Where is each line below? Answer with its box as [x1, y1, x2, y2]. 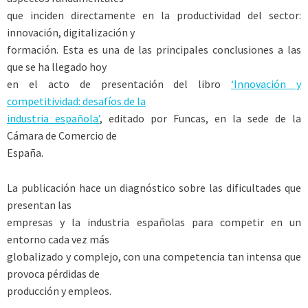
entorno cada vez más [7, 232, 109, 246]
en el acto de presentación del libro [7, 77, 232, 91]
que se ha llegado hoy [7, 60, 107, 74]
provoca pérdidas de [7, 266, 100, 280]
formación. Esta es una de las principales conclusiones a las [7, 43, 301, 57]
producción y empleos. [7, 283, 111, 298]
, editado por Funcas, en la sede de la [100, 111, 301, 126]
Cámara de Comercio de [7, 129, 117, 143]
